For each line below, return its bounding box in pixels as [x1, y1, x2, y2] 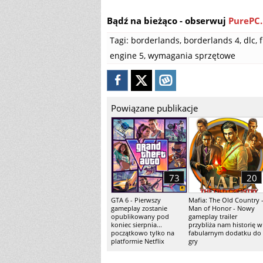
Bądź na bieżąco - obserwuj [107, 15, 228, 26]
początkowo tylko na [111, 228, 174, 237]
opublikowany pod [111, 212, 169, 221]
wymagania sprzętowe [148, 50, 235, 61]
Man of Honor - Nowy [188, 204, 255, 213]
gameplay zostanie [111, 204, 167, 213]
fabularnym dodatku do [188, 228, 261, 237]
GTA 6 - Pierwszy [111, 195, 161, 204]
